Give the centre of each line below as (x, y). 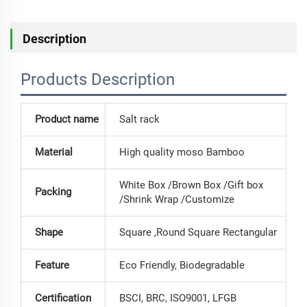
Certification (63, 298)
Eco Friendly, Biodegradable (182, 266)
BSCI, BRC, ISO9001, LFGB (178, 298)
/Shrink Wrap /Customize (177, 200)
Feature (52, 266)
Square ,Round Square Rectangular (198, 233)
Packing (53, 192)
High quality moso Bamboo (182, 152)
